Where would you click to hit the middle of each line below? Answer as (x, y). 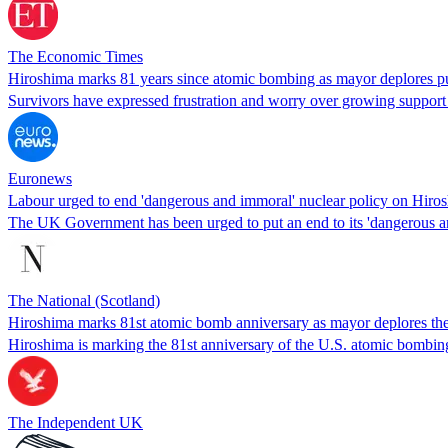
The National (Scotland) (84, 300)
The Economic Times (75, 56)
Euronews (40, 178)
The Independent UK (75, 422)
